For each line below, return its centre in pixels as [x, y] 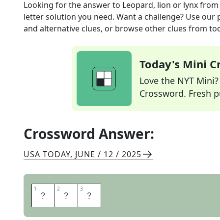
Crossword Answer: [89, 134]
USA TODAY [47, 154]
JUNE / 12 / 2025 [108, 154]
